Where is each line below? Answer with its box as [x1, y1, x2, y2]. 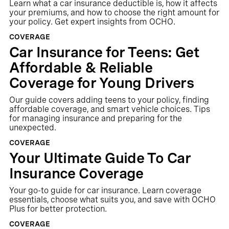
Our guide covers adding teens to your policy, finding [9, 95, 209, 105]
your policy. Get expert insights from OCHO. [9, 17, 175, 27]
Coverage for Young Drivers [9, 74, 194, 91]
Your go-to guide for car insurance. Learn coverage [9, 186, 201, 195]
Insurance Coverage [9, 165, 144, 182]
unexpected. [9, 123, 56, 132]
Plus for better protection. [9, 204, 107, 214]
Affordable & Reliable [9, 59, 153, 76]
